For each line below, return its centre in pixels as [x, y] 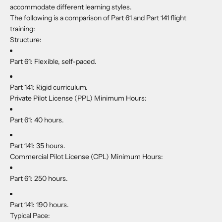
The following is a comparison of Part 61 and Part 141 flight [98, 18]
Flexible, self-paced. [65, 61]
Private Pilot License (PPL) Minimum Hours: [78, 98]
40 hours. [48, 120]
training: [23, 28]
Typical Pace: [30, 215]
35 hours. [50, 146]
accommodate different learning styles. [71, 7]
